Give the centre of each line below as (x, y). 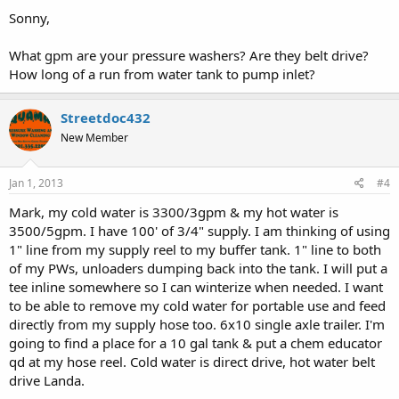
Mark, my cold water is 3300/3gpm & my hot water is (174, 212)
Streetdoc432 (106, 117)
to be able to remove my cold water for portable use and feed (197, 305)
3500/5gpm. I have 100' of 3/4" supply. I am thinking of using (199, 231)
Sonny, (29, 17)
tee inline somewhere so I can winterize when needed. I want (196, 287)
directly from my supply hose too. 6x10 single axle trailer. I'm (197, 324)
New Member (94, 137)
